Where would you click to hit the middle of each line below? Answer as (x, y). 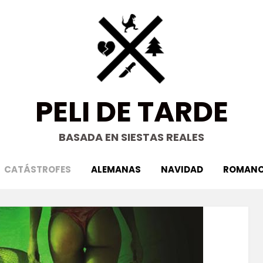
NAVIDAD (182, 169)
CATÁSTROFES (38, 169)
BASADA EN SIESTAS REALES (131, 137)
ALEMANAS (116, 169)
